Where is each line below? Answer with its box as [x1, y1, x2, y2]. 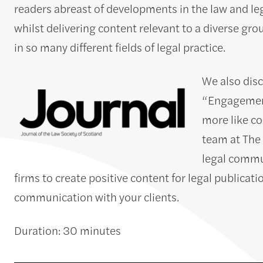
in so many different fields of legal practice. [14, 39, 225, 55]
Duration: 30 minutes [14, 222, 121, 238]
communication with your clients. [14, 188, 179, 205]
